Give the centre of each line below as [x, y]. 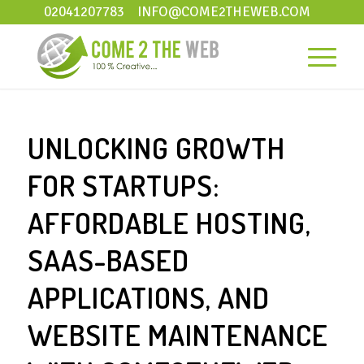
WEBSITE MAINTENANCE [178, 335]
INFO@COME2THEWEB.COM [223, 12]
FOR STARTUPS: [123, 185]
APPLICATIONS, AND [148, 297]
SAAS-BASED [108, 260]
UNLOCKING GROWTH [156, 148]
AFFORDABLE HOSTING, [169, 223]
